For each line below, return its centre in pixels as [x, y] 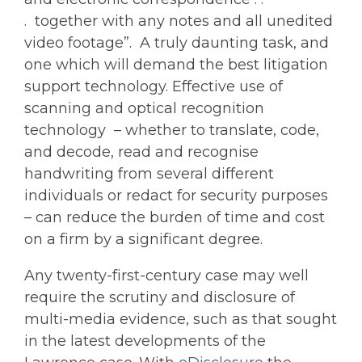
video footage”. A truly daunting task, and [177, 43]
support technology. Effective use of [154, 86]
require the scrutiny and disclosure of [160, 297]
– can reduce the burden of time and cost [175, 217]
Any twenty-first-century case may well [166, 276]
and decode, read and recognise [141, 152]
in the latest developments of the [145, 341]
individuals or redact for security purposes [176, 196]
